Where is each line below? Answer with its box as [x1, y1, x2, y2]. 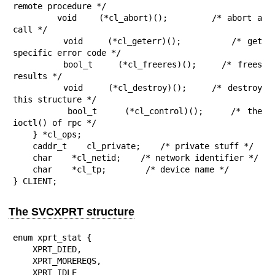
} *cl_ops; [13, 130, 33, 140]
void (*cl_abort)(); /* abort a [13, 13, 57, 23]
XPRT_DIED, [13, 244, 33, 255]
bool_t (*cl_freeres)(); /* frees [13, 60, 63, 70]
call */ [13, 25, 47, 35]
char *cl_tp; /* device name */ [13, 165, 33, 175]
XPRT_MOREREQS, [13, 256, 33, 266]
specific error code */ [13, 48, 121, 58]
